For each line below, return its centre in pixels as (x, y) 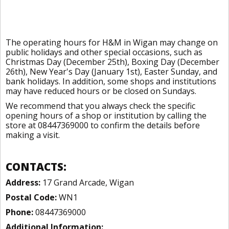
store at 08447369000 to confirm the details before (103, 125)
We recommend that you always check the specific (100, 106)
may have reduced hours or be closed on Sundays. (101, 91)
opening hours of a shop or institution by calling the (106, 116)
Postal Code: (31, 197)
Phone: (19, 212)
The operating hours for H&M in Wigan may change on (112, 42)
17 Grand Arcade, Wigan (87, 182)
